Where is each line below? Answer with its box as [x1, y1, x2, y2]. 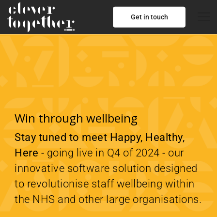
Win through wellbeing [15, 109, 138, 126]
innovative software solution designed [15, 162, 198, 174]
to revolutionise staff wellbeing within [15, 177, 195, 190]
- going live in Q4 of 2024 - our [38, 146, 184, 159]
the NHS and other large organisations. [15, 193, 201, 205]
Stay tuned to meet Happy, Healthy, [15, 131, 185, 143]
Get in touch [130, 13, 168, 21]
